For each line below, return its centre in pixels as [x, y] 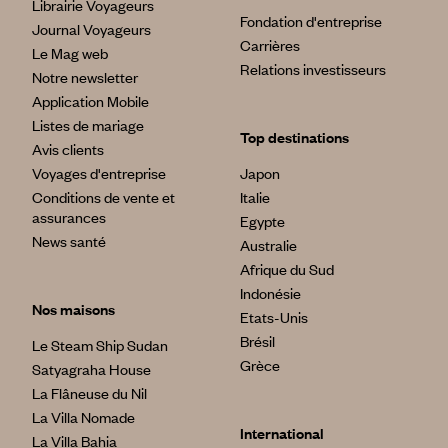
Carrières [270, 44]
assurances [69, 216]
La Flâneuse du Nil [89, 392]
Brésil [257, 340]
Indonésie [270, 292]
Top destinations [294, 136]
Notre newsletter [85, 76]
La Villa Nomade [83, 416]
